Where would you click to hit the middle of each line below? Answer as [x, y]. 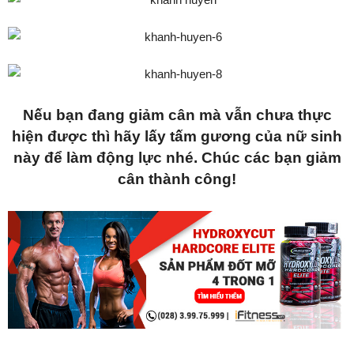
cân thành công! [177, 179]
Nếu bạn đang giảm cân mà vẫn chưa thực [177, 115]
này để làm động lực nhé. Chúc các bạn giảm [177, 158]
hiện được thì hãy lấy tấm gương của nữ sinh [177, 136]
